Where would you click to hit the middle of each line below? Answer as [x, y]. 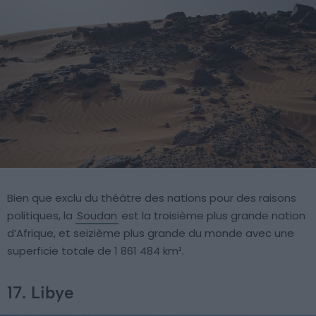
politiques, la [41, 215]
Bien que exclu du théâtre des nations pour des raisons [152, 197]
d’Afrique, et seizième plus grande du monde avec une [151, 233]
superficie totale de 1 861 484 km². [96, 250]
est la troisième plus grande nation [212, 215]
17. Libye [40, 292]
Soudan [97, 215]
